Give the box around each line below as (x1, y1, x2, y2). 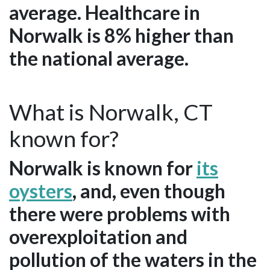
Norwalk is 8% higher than (9, 24, 234, 48)
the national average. (9, 46, 189, 71)
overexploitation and (9, 225, 187, 249)
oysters (9, 179, 72, 203)
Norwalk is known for (9, 156, 196, 180)
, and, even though (72, 179, 225, 203)
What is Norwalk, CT (9, 98, 213, 126)
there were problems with (9, 202, 230, 226)
